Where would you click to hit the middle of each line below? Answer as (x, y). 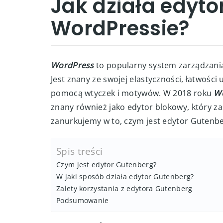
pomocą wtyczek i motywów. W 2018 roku (132, 93)
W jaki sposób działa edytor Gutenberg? (125, 176)
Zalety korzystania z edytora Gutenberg (124, 188)
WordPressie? (120, 28)
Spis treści (80, 151)
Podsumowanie (83, 200)
